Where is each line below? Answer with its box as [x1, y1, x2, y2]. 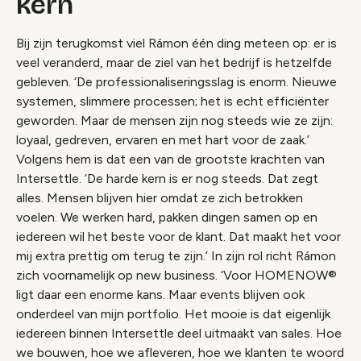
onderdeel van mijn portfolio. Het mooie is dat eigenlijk [16, 305, 330, 322]
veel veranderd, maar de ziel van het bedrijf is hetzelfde [16, 54, 332, 70]
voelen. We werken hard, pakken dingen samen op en [16, 209, 317, 225]
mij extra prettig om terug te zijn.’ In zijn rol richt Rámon [16, 247, 336, 263]
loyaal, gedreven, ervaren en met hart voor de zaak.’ [16, 131, 309, 147]
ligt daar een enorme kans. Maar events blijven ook [16, 286, 305, 302]
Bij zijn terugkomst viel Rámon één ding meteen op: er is [16, 35, 337, 51]
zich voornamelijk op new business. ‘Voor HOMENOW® [16, 267, 337, 283]
